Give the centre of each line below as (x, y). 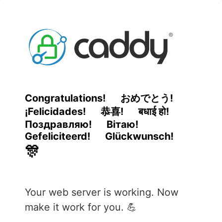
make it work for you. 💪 (81, 207)
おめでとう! (147, 98)
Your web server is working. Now (102, 193)
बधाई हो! (154, 112)
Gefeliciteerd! (57, 137)
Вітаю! (122, 125)
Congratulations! (65, 98)
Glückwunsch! (139, 137)
